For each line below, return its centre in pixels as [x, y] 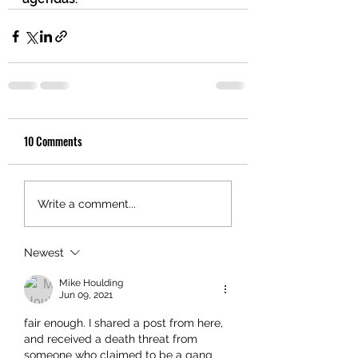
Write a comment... [87, 203]
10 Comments [53, 141]
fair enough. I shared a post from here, [125, 323]
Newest [44, 253]
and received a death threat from [112, 339]
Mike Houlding [91, 283]
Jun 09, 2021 [86, 295]
